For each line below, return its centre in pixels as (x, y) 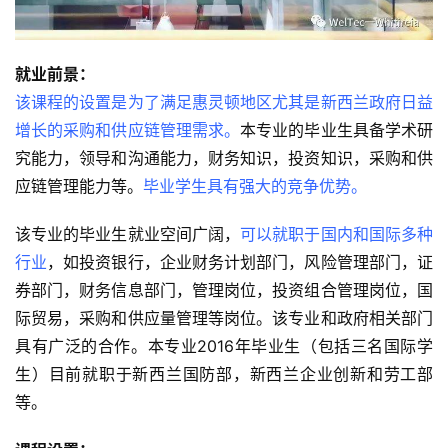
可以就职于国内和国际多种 (337, 234)
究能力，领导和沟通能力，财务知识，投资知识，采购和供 (224, 158)
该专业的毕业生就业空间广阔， (128, 234)
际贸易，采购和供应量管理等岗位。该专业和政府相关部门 (224, 318)
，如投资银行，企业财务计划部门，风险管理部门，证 (240, 262)
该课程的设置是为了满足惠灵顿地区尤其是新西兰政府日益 (224, 102)
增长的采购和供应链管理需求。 (128, 130)
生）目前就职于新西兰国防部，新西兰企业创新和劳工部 (224, 374)
